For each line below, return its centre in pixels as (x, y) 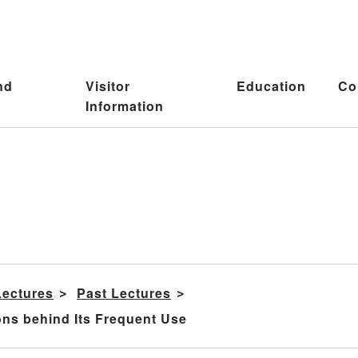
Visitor (108, 86)
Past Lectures (124, 293)
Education (272, 86)
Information (125, 105)
